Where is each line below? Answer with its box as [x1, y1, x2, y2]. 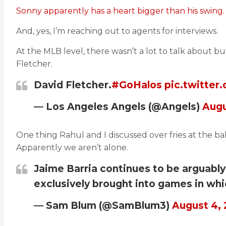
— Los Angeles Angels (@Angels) [34, 101, 202, 112]
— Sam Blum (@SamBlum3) [34, 200, 172, 211]
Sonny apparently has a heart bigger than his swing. [16, 6, 224, 16]
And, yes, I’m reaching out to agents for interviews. [16, 26, 218, 36]
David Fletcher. [34, 79, 111, 91]
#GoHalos [111, 79, 162, 91]
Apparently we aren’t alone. [16, 143, 128, 152]
